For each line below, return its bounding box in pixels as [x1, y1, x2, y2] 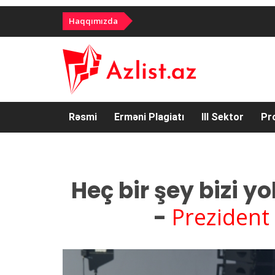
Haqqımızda [69, 15, 118, 26]
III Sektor [201, 111, 244, 123]
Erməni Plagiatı [114, 111, 184, 123]
